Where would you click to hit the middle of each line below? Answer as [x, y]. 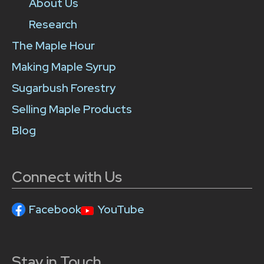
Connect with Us [67, 177]
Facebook [55, 210]
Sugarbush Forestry [64, 88]
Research [53, 25]
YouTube [121, 210]
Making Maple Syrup [64, 67]
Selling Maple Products [72, 110]
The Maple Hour [53, 46]
